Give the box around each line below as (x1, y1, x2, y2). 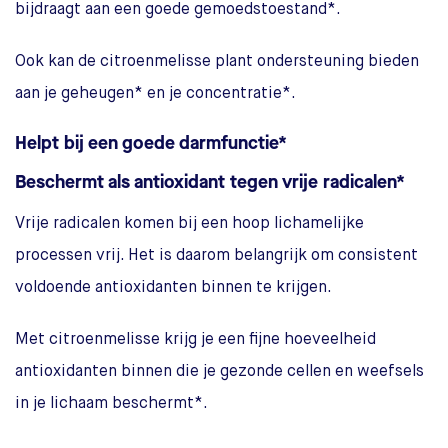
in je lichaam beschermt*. (15, 396, 208, 413)
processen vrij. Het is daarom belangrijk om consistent (15, 248, 418, 265)
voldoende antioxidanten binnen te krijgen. (15, 280, 332, 297)
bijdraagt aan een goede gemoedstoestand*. (15, 2, 341, 19)
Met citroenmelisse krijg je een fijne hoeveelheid (15, 332, 376, 349)
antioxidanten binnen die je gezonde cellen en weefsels (15, 364, 424, 381)
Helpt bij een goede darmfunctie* (15, 131, 287, 156)
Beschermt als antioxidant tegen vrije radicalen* (15, 170, 405, 195)
